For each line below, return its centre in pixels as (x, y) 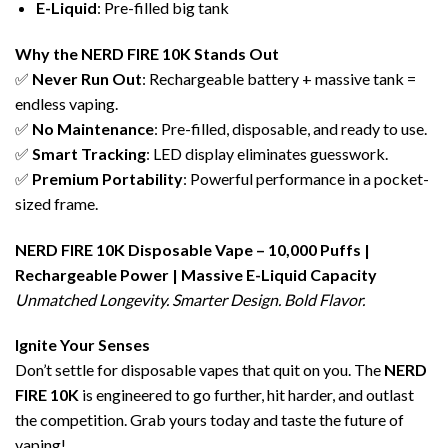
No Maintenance (93, 128)
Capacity (342, 274)
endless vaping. (66, 103)
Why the (48, 53)
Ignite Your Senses (82, 345)
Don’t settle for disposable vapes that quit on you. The (199, 370)
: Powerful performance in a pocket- (306, 178)
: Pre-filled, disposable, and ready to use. (290, 128)
